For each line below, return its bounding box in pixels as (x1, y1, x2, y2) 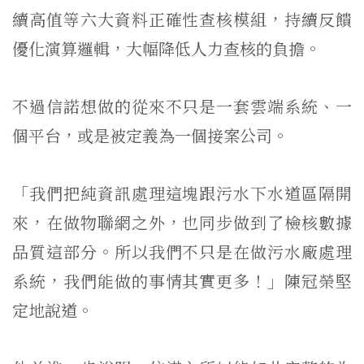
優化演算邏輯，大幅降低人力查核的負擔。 (12, 36, 321, 60)
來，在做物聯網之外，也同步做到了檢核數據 (12, 210, 352, 234)
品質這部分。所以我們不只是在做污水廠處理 (12, 239, 352, 263)
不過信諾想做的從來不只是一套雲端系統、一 (12, 93, 352, 118)
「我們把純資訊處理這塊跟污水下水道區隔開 (12, 180, 352, 205)
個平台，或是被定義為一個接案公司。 (12, 123, 288, 147)
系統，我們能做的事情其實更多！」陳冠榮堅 (12, 268, 352, 292)
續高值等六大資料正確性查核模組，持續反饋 (12, 6, 352, 31)
